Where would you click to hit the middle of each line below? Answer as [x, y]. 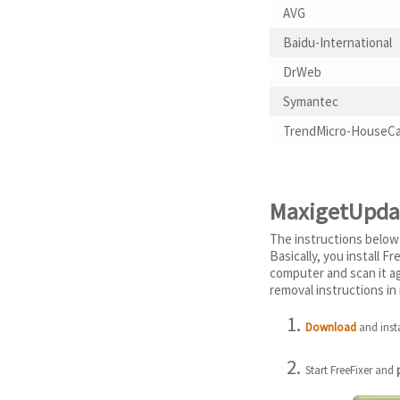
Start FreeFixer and [351, 371]
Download [331, 327]
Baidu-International [337, 43]
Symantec [311, 102]
